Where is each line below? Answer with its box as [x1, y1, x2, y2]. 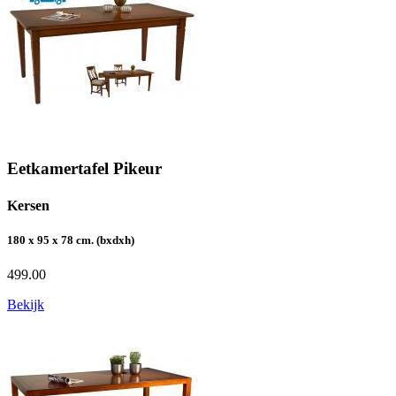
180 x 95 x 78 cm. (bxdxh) [7, 232, 134, 247]
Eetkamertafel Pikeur [7, 159, 162, 179]
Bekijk [7, 296, 44, 312]
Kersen [7, 197, 49, 213]
